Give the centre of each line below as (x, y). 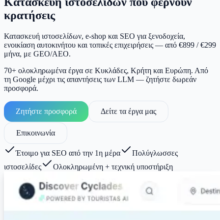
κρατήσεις (29, 15)
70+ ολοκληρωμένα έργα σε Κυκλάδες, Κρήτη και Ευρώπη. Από (106, 70)
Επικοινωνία (36, 133)
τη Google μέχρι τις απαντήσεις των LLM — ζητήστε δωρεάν (100, 79)
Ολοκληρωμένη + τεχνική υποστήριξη (113, 166)
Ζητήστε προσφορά (46, 111)
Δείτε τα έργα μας (128, 111)
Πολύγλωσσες (155, 153)
